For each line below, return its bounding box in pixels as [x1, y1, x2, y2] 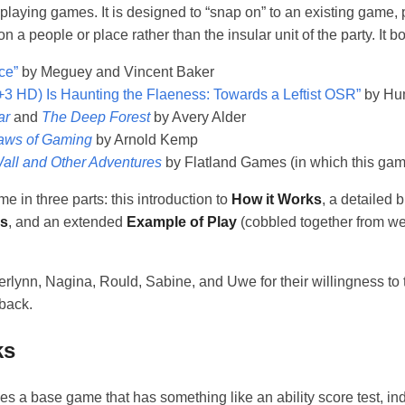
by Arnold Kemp [92, 131, 198, 147]
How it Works [231, 191, 322, 207]
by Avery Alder [150, 108, 246, 125]
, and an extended [8, 213, 127, 230]
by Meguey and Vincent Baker [18, 63, 214, 80]
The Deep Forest [42, 108, 150, 125]
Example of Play [127, 213, 237, 230]
